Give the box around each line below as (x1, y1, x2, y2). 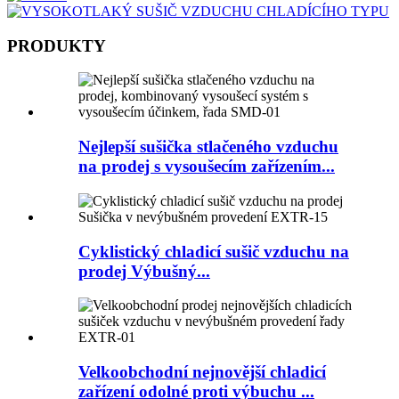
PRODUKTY (7, 36, 106, 55)
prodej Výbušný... (78, 261, 210, 281)
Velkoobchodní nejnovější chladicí (78, 362, 326, 382)
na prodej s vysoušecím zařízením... (78, 157, 335, 176)
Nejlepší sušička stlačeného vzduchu (78, 137, 338, 157)
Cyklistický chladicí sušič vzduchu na (78, 241, 349, 261)
